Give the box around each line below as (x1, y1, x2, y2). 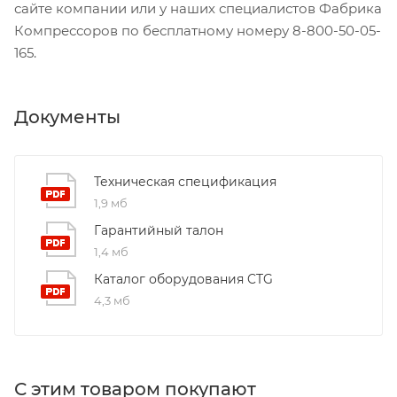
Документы (14, 105, 121, 128)
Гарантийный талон (94, 222, 223, 238)
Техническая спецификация (94, 173, 276, 190)
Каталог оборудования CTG (94, 270, 273, 287)
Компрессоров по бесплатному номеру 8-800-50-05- (14, 21, 381, 39)
